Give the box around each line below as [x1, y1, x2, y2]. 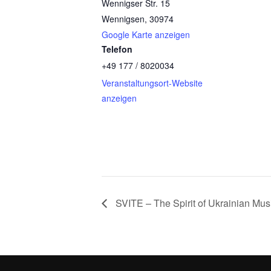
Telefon [102, 43, 132, 56]
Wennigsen [102, 13, 145, 25]
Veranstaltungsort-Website [102, 77, 203, 90]
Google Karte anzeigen [102, 28, 190, 41]
